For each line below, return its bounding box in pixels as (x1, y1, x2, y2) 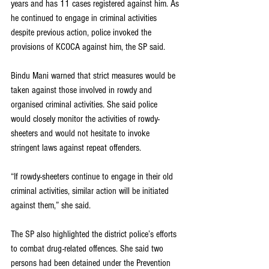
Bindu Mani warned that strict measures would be (11, 70, 178, 82)
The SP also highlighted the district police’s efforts (11, 229, 179, 240)
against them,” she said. (11, 200, 91, 211)
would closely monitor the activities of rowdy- (11, 113, 160, 125)
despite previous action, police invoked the (11, 27, 154, 38)
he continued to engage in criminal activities (11, 13, 159, 24)
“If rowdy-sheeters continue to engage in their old (11, 171, 175, 183)
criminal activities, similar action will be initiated (11, 186, 171, 197)
